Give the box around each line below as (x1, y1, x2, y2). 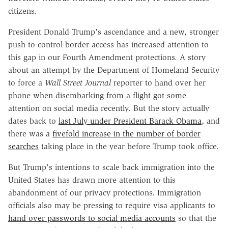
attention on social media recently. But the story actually (8, 103, 209, 113)
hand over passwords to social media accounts (8, 213, 176, 223)
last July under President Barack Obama (59, 116, 202, 126)
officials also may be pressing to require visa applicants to (8, 200, 215, 210)
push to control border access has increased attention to (8, 39, 209, 49)
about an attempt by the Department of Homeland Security (8, 65, 219, 75)
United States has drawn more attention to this (8, 175, 176, 185)
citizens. (8, 6, 37, 16)
